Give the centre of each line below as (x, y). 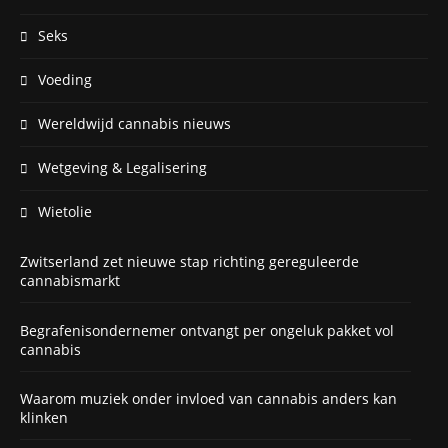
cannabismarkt (70, 281)
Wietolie (65, 212)
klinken (44, 418)
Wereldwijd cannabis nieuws (134, 124)
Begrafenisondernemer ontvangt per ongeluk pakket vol (207, 330)
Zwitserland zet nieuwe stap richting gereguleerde (189, 262)
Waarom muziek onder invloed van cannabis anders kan (208, 399)
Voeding (65, 80)
